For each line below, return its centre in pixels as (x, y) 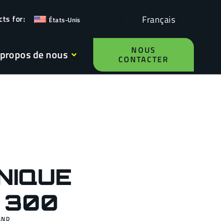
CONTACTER (144, 59)
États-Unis (65, 20)
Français (159, 19)
